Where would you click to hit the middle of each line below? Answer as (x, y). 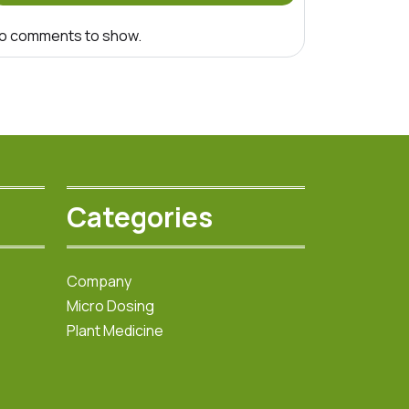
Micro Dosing (110, 305)
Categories (140, 217)
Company (99, 281)
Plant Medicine (115, 330)
